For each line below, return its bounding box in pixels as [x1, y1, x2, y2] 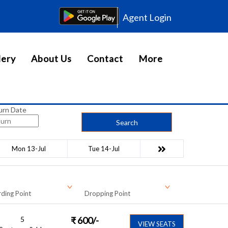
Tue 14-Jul [88, 145, 120, 153]
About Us [31, 53, 72, 64]
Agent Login [122, 12, 172, 23]
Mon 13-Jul [12, 145, 46, 153]
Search [116, 118, 138, 127]
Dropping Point [84, 189, 130, 197]
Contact [87, 53, 123, 64]
